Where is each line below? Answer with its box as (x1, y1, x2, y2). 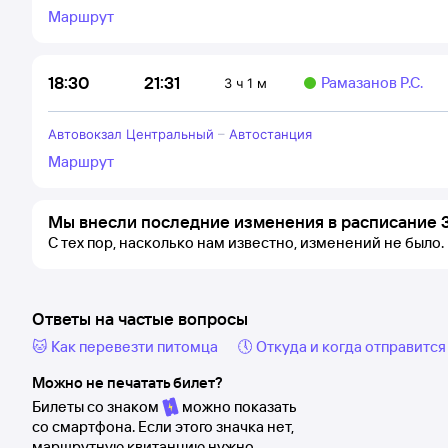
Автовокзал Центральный (48, 126, 214, 142)
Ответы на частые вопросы (32, 308, 248, 329)
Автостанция (229, 126, 312, 142)
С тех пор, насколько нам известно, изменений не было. (48, 233, 444, 252)
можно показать (179, 397, 296, 416)
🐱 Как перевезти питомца (32, 337, 218, 356)
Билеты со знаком (32, 397, 162, 416)
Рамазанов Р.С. (321, 73, 423, 92)
